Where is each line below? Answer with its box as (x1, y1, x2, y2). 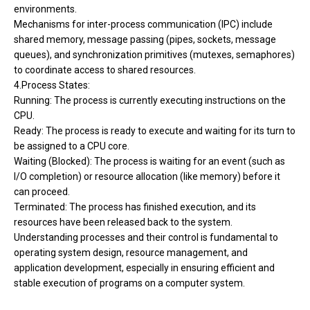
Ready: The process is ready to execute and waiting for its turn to (14, 125, 295, 136)
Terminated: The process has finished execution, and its (14, 201, 256, 212)
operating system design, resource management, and (14, 246, 248, 258)
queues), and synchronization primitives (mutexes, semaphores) (14, 48, 295, 60)
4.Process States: (14, 79, 90, 91)
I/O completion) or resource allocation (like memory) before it (14, 170, 280, 182)
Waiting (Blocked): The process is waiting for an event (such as (14, 155, 285, 167)
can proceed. (14, 185, 70, 197)
